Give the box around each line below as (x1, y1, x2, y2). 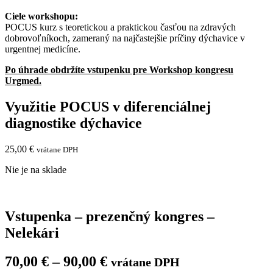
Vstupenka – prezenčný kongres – (5, 208, 214, 224)
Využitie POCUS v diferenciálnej (5, 98, 211, 115)
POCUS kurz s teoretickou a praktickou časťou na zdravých (5, 22, 236, 32)
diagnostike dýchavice (5, 115, 142, 131)
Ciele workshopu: (5, 11, 78, 21)
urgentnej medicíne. (5, 44, 80, 54)
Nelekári (5, 224, 59, 241)
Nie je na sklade (5, 164, 66, 175)
